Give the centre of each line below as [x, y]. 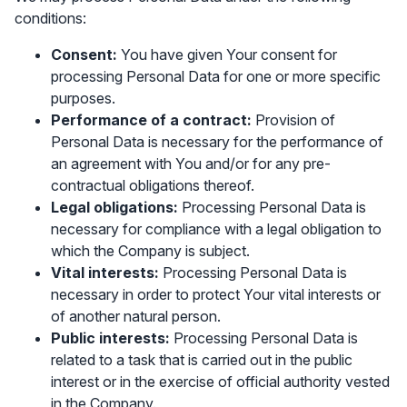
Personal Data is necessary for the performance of [217, 142]
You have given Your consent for [227, 55]
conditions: [50, 18]
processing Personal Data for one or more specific [216, 76]
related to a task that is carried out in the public [202, 360]
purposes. [83, 98]
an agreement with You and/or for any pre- [191, 164]
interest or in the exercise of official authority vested [220, 382]
